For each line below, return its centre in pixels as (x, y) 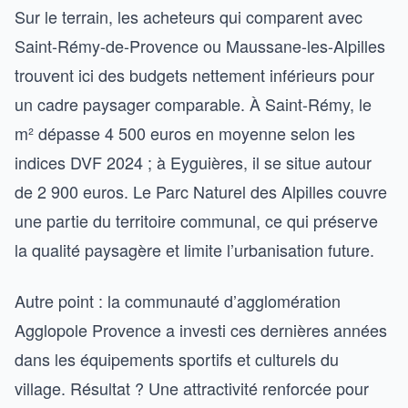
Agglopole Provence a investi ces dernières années (201, 330)
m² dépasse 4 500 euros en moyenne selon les (185, 133)
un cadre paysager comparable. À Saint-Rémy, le (193, 104)
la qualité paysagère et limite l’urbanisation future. (194, 250)
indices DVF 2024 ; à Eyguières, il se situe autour (193, 162)
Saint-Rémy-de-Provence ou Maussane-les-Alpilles (200, 46)
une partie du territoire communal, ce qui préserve (196, 220)
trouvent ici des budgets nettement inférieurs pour (194, 75)
